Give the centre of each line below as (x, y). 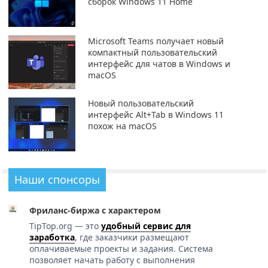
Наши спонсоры (57, 180)
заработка (52, 237)
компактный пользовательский (152, 53)
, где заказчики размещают (132, 237)
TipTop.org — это (65, 226)
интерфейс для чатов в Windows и (159, 64)
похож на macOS (122, 126)
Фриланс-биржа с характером (95, 211)
